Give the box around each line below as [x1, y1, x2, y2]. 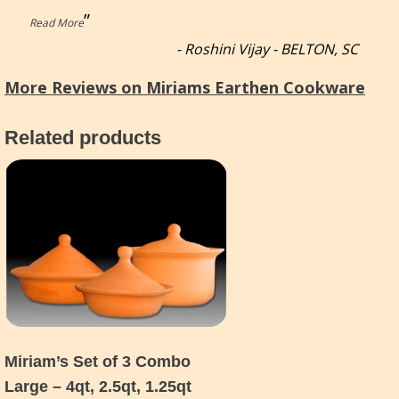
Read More [29, 15, 84, 31]
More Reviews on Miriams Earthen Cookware [4, 76, 365, 98]
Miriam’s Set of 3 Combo [4, 352, 191, 370]
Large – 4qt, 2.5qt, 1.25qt [4, 377, 191, 395]
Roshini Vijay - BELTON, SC [184, 39, 358, 60]
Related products [4, 126, 161, 149]
